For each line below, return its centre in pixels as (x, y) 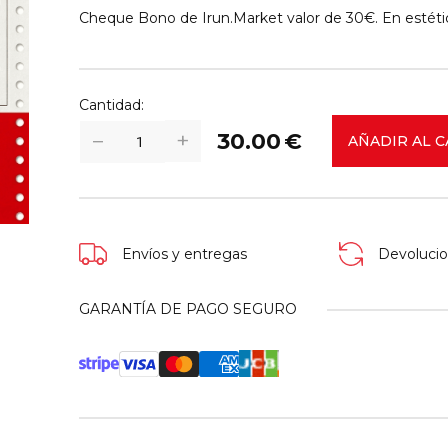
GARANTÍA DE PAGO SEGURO (188, 309)
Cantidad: (111, 105)
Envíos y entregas (184, 254)
